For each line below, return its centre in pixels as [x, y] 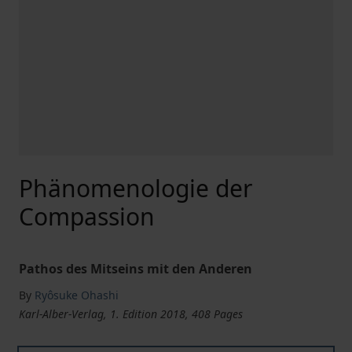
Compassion [87, 216]
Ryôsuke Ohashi [77, 295]
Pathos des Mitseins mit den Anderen [136, 269]
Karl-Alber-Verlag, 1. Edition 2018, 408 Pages [131, 314]
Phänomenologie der [136, 188]
